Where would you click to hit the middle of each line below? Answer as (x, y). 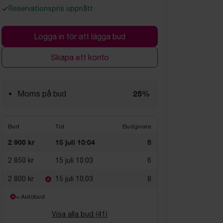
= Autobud (30, 197)
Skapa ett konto (80, 57)
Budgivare (137, 126)
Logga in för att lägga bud (80, 36)
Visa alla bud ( (75, 214)
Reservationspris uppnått (51, 8)
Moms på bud (42, 94)
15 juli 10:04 (75, 142)
